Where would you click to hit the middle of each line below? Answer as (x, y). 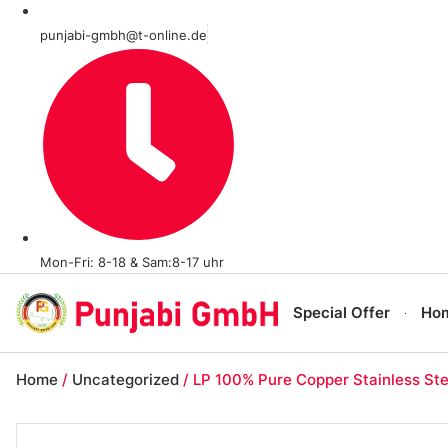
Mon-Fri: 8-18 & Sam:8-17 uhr (132, 262)
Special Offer (342, 313)
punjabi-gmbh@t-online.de (123, 35)
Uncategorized (125, 380)
